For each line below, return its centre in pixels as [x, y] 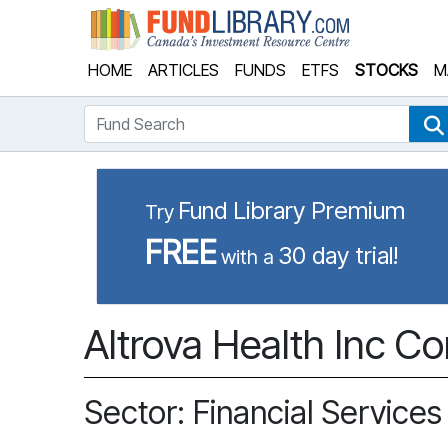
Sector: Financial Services [263, 412]
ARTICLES [183, 70]
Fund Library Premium [291, 210]
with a [247, 257]
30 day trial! [338, 255]
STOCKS [386, 70]
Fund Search [127, 116]
